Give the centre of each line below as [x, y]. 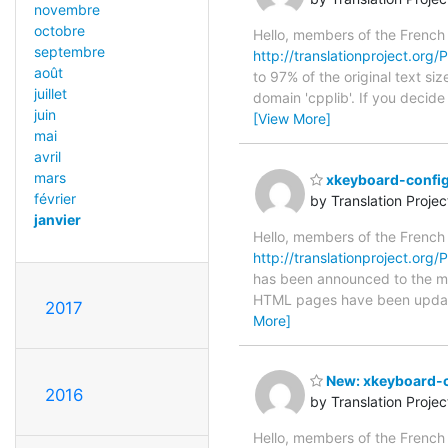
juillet [50, 94]
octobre [59, 31]
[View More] [292, 119]
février [54, 199]
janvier [57, 220]
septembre [69, 52]
